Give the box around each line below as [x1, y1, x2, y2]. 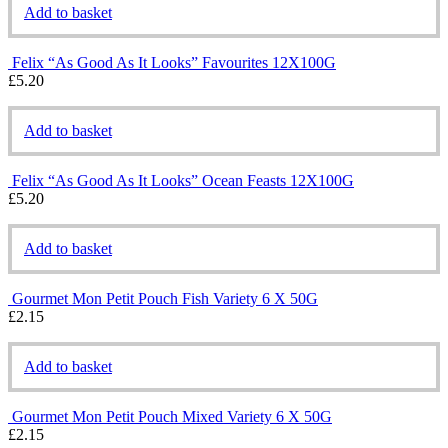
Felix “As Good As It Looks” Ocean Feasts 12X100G [12, 171, 354, 189]
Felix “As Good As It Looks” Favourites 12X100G [12, 53, 336, 71]
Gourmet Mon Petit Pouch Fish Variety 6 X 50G [12, 289, 318, 307]
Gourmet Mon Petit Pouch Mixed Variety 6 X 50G [12, 407, 332, 425]
